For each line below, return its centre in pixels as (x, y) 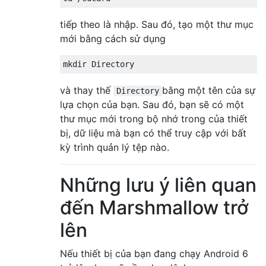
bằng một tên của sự (209, 90)
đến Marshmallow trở (154, 207)
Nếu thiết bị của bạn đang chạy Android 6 (154, 253)
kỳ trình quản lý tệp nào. (115, 147)
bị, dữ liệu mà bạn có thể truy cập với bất (153, 133)
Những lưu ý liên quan (158, 185)
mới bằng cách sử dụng (113, 38)
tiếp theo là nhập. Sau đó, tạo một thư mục (157, 24)
